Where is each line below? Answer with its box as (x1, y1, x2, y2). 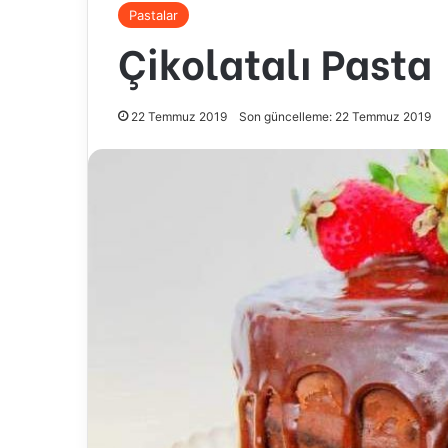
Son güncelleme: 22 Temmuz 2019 (239, 109, 431, 124)
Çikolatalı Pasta (118, 31, 432, 91)
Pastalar (129, 7, 178, 23)
